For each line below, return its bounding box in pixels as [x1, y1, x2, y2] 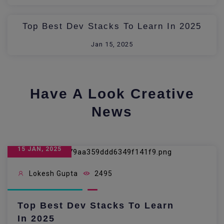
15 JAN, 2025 [17, 145, 61, 153]
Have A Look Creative [29, 86, 194, 102]
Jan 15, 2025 [91, 40, 133, 48]
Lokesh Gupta [27, 169, 78, 177]
